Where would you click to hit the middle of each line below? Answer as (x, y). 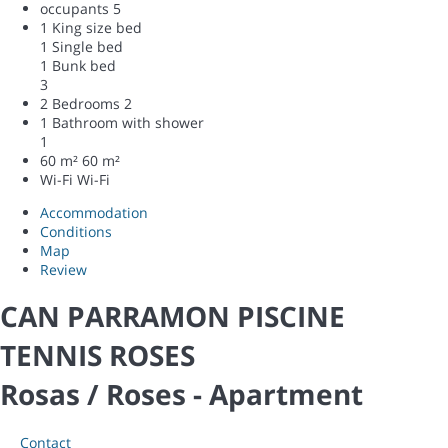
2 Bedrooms (80, 103)
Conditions (76, 231)
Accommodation (94, 212)
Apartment (286, 394)
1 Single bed (81, 46)
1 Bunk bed (78, 65)
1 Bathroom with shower (122, 122)
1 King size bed (91, 27)
